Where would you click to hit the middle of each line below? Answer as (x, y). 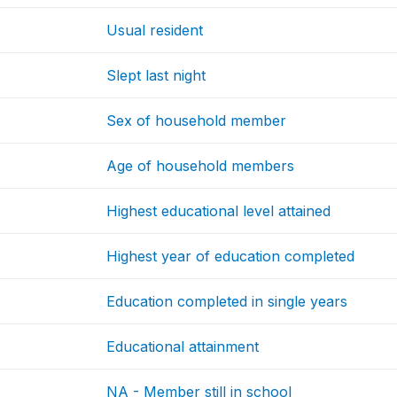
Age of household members (201, 166)
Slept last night (156, 76)
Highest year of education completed (231, 257)
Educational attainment (183, 347)
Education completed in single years (227, 302)
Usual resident (155, 31)
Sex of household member (197, 121)
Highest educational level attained (219, 211)
